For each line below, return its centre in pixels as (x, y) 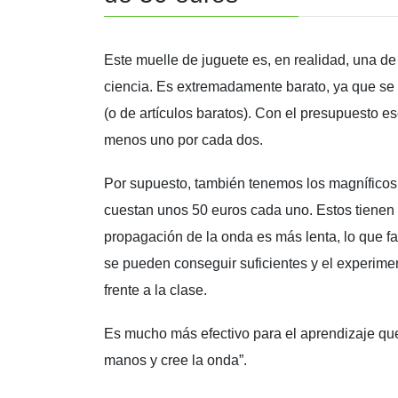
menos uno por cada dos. (183, 139)
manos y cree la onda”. (175, 360)
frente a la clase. (155, 290)
